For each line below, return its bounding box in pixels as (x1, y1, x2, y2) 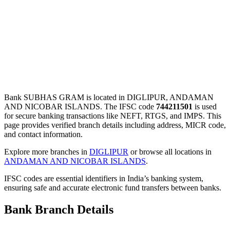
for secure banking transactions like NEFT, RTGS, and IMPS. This (4, 111, 221, 120)
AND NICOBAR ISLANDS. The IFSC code (4, 102, 156, 111)
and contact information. (4, 129, 83, 139)
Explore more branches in (4, 147, 89, 156)
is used (193, 102, 217, 111)
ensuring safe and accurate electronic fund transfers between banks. (4, 183, 221, 192)
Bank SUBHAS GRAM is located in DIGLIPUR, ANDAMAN (4, 92, 214, 102)
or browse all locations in (128, 147, 212, 156)
